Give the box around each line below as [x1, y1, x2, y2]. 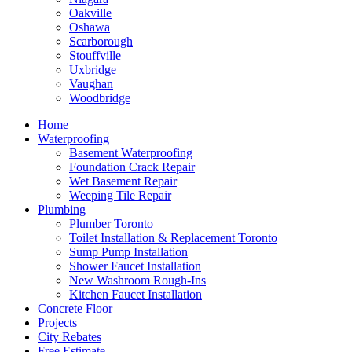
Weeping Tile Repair [69, 189, 171, 202]
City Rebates [38, 330, 101, 343]
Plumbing [38, 203, 86, 216]
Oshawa [69, 20, 110, 34]
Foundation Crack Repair [69, 160, 195, 174]
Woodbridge [69, 91, 130, 104]
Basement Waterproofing [69, 146, 192, 159]
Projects [38, 316, 77, 329]
